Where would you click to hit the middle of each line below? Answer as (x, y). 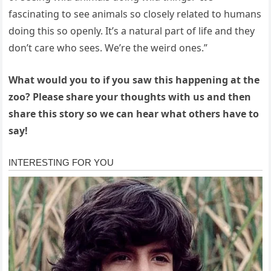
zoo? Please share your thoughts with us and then (130, 96)
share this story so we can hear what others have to (134, 113)
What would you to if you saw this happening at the (134, 80)
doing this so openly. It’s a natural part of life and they (132, 31)
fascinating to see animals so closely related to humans (135, 14)
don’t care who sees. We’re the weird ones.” (108, 47)
